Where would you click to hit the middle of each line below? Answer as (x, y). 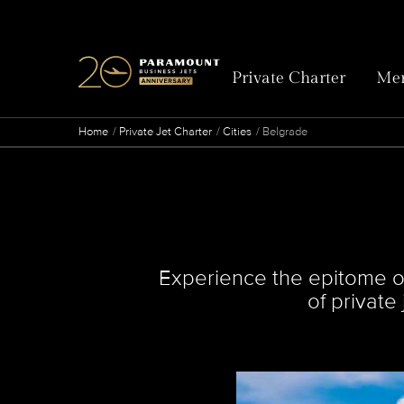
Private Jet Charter (165, 132)
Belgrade (285, 132)
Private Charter (289, 78)
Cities (237, 132)
